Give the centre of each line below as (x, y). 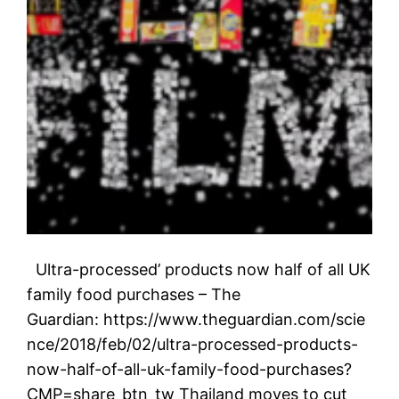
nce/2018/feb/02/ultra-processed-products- (193, 344)
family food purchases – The (134, 294)
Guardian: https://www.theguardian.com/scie (196, 319)
